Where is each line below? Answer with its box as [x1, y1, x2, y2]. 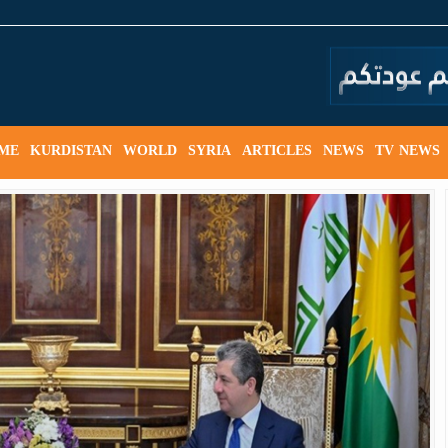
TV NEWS [375, 137, 440, 164]
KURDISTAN [30, 137, 112, 164]
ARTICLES [242, 137, 312, 164]
